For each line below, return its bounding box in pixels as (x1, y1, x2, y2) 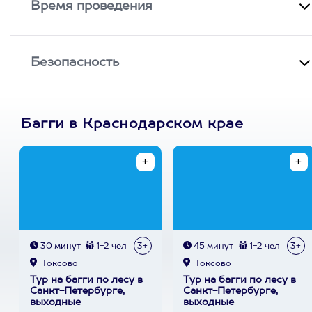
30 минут (38, 242, 81, 251)
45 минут (191, 242, 233, 251)
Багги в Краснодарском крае (21, 118, 243, 132)
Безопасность (31, 56, 120, 69)
